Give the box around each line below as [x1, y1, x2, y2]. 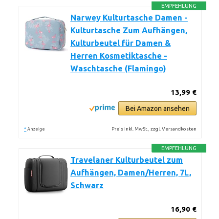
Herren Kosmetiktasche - [70, 51, 167, 60]
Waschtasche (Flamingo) [70, 64, 166, 73]
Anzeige [27, 127, 45, 131]
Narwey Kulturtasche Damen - [70, 13, 188, 22]
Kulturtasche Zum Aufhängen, [70, 26, 187, 35]
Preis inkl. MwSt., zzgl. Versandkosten [111, 126, 197, 131]
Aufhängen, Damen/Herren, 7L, [70, 168, 191, 177]
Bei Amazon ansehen [125, 105, 190, 112]
